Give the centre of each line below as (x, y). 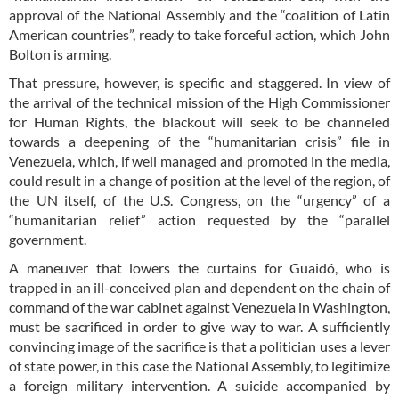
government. (48, 239)
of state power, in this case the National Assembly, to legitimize (199, 365)
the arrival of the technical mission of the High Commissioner (199, 102)
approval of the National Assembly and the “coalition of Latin (199, 14)
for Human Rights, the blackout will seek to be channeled (199, 121)
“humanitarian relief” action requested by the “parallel (199, 219)
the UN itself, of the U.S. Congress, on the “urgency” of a (199, 199)
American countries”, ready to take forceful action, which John (199, 34)
